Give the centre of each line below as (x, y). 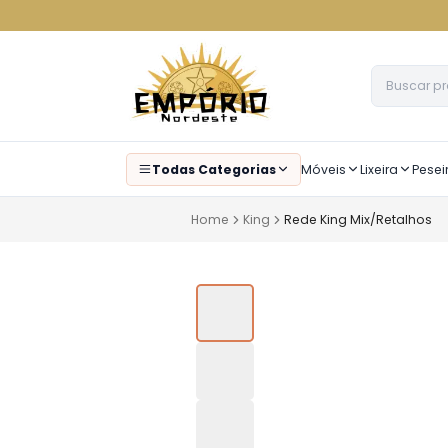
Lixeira (379, 169)
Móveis (323, 169)
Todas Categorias (213, 169)
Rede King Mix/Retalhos (358, 219)
